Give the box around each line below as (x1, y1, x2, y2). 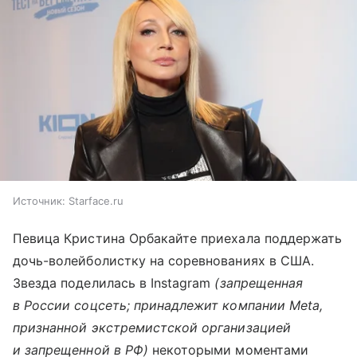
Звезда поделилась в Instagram (13, 275, 215, 292)
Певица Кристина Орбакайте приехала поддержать (13, 230, 343, 247)
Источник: (13, 194, 65, 208)
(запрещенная (214, 275, 304, 292)
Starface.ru (69, 194, 124, 208)
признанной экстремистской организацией (13, 320, 291, 336)
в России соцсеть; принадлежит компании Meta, (13, 297, 324, 314)
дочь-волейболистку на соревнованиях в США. (13, 253, 315, 269)
